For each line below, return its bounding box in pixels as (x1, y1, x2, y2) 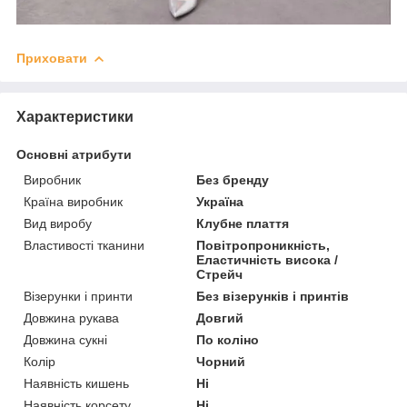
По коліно (196, 333, 260, 348)
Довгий (196, 311, 244, 326)
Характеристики (16, 109, 134, 125)
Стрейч (196, 267, 243, 283)
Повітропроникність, (196, 238, 331, 253)
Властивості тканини (24, 238, 144, 253)
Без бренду (196, 173, 270, 188)
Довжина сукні (24, 333, 107, 348)
